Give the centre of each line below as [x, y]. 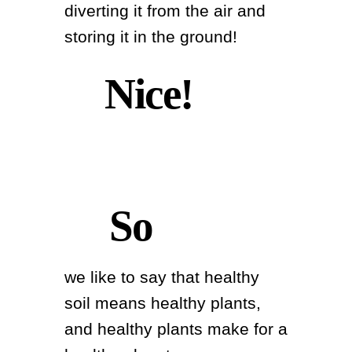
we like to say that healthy [162, 277]
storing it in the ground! [151, 37]
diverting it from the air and [165, 11]
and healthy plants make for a [176, 328]
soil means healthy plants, [163, 302]
